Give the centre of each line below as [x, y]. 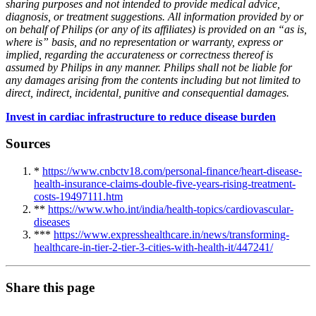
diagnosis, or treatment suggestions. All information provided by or [154, 16]
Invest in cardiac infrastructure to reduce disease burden [141, 116]
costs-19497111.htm [78, 197]
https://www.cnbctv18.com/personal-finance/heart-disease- [172, 171]
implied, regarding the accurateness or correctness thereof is [139, 54]
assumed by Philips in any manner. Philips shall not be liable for [149, 67]
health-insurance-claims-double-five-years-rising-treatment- [165, 184]
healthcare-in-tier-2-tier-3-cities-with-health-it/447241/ [153, 248]
